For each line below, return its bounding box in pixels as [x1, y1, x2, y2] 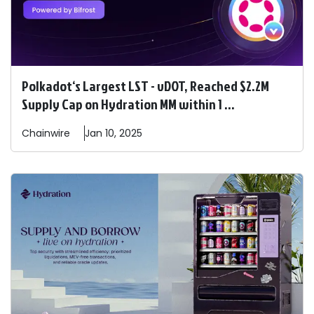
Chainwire [22, 126, 70, 141]
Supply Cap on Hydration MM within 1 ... [22, 94, 235, 114]
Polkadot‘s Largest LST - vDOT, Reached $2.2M [22, 76, 269, 96]
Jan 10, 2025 [85, 126, 142, 141]
